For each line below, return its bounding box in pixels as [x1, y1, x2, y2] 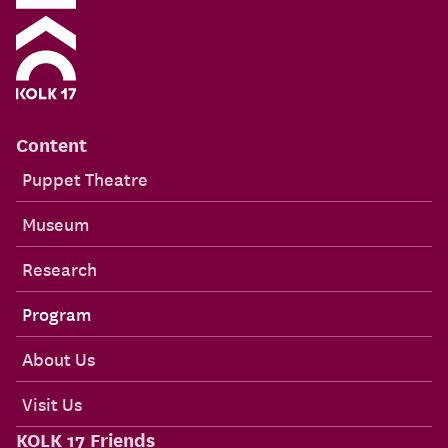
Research [22, 254, 97, 282]
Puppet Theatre [22, 164, 148, 192]
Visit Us [22, 389, 82, 417]
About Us [22, 344, 95, 372]
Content [16, 129, 87, 158]
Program [22, 299, 91, 327]
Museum [22, 209, 89, 237]
